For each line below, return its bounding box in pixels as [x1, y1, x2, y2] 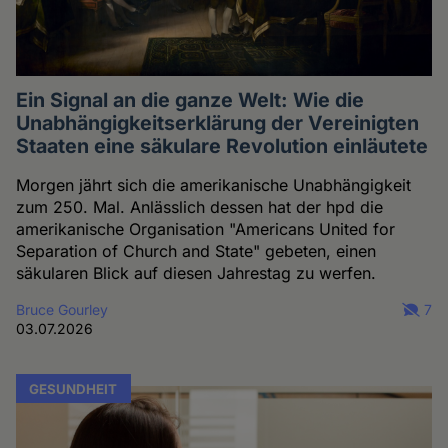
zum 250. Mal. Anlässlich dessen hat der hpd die [16, 197, 384, 218]
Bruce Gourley [16, 301, 109, 319]
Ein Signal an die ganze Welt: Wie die [16, 88, 365, 113]
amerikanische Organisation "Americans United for [16, 219, 396, 240]
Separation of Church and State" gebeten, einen [16, 241, 377, 262]
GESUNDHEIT [29, 380, 118, 397]
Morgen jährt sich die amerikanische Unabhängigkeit [16, 175, 412, 196]
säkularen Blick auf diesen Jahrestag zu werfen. [16, 263, 377, 284]
